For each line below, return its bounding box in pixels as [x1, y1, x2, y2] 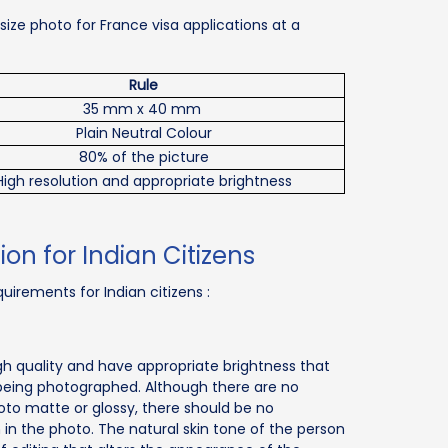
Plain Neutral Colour [75, 122, 212, 143]
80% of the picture [78, 146, 209, 167]
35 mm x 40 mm [82, 98, 205, 119]
